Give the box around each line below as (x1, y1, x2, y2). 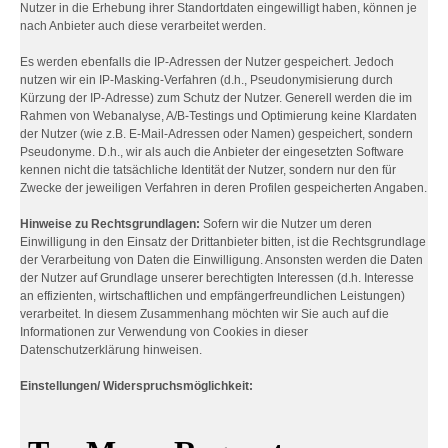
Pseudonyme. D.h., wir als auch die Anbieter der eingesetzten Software (20, 145, 404, 159)
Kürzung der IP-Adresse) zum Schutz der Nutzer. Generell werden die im (20, 91, 412, 105)
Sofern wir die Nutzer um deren (200, 217, 372, 231)
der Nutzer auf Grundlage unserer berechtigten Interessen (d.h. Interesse (20, 271, 414, 285)
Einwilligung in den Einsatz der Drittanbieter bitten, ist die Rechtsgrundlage (20, 235, 426, 249)
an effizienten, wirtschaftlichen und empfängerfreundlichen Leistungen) (20, 289, 405, 303)
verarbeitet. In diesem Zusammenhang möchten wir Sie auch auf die (20, 307, 389, 321)
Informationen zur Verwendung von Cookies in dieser (20, 325, 308, 339)
